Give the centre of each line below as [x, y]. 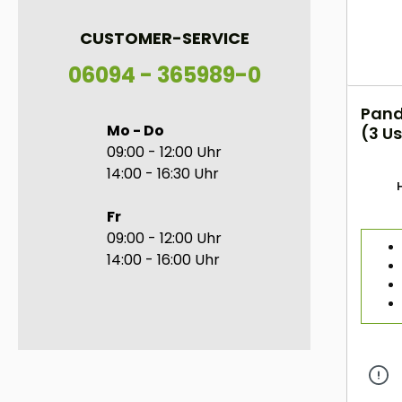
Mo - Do [135, 131]
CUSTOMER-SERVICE [164, 39]
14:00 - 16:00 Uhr [163, 260]
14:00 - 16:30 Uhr [163, 174]
